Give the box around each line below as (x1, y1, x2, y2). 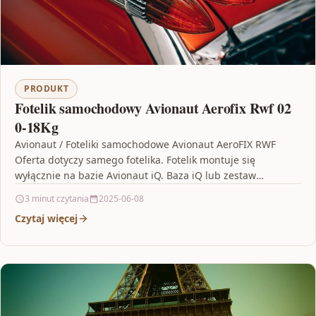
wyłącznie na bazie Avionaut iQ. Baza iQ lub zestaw (15, 169, 256, 183)
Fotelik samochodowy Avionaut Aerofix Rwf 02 (15, 98, 291, 119)
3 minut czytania (25, 193, 89, 205)
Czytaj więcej (15, 212, 78, 226)
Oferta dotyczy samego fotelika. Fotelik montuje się (15, 153, 255, 167)
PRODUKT (24, 83, 69, 95)
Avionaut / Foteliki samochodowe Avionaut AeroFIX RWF (15, 138, 276, 152)
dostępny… (15, 184, 66, 198)
